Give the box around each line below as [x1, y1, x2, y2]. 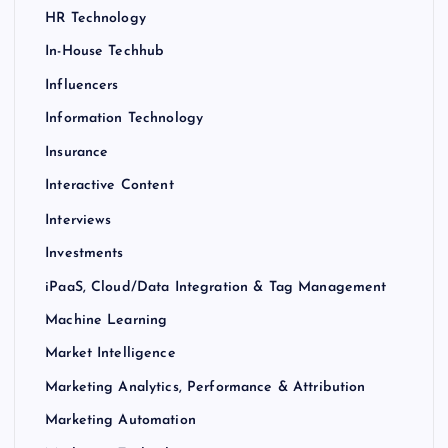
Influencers [45, 78, 119, 94]
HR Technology [45, 11, 146, 27]
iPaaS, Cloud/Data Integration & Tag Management [45, 279, 387, 295]
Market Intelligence [45, 346, 176, 362]
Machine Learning [45, 313, 168, 329]
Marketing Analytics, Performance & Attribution [45, 380, 366, 396]
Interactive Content [45, 178, 174, 194]
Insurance [45, 145, 109, 161]
